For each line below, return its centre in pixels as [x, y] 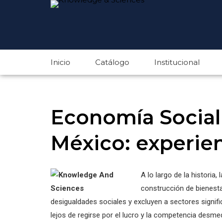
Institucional [177, 62]
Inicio [60, 62]
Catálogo [112, 62]
